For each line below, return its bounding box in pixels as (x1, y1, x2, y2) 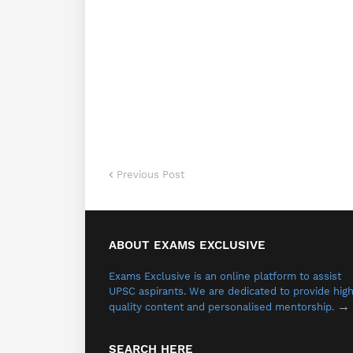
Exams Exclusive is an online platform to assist (109, 270, 341, 282)
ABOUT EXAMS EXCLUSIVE (109, 238, 266, 252)
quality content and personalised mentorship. (109, 301, 337, 313)
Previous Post (117, 169, 184, 180)
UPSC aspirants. (109, 285, 189, 297)
